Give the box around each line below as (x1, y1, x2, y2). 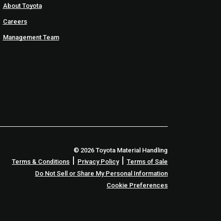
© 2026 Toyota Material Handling (74, 147, 168, 154)
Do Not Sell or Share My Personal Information (35, 170, 168, 178)
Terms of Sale (127, 158, 168, 166)
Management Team (2, 34, 59, 41)
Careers (2, 18, 27, 26)
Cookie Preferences (107, 182, 168, 189)
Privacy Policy (77, 158, 119, 166)
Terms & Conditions (12, 158, 70, 166)
